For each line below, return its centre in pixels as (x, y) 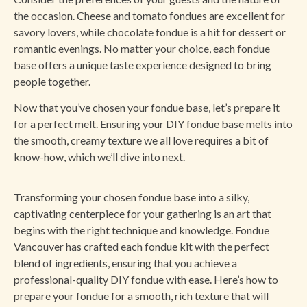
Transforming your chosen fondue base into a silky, (132, 197)
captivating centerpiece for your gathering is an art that (143, 213)
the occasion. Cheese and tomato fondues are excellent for (149, 16)
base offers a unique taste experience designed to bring (143, 65)
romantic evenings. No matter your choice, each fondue (142, 49)
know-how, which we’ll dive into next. (99, 157)
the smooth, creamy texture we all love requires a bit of (141, 140)
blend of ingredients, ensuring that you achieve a (125, 262)
